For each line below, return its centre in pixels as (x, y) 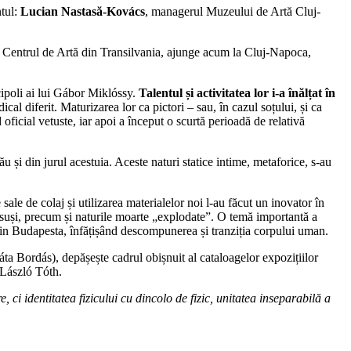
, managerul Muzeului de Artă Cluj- (233, 11)
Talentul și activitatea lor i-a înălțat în (237, 92)
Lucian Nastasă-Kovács (83, 11)
